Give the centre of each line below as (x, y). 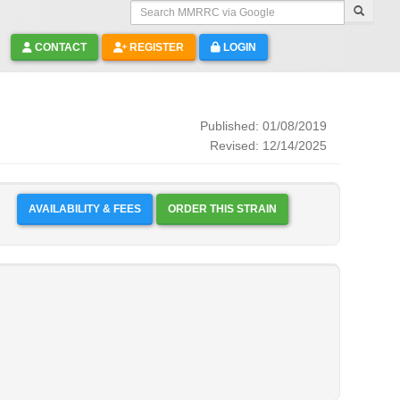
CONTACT (59, 47)
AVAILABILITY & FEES (84, 209)
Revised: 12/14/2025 (268, 146)
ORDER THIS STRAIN (256, 209)
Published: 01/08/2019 (263, 126)
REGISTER (155, 47)
